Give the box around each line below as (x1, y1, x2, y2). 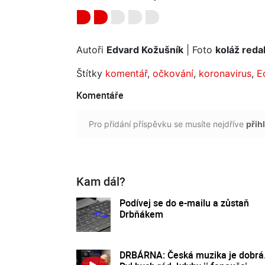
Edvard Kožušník (106, 43, 183, 56)
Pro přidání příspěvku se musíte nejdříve (89, 118, 246, 129)
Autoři (76, 43, 106, 56)
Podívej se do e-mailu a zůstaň (119, 196, 249, 209)
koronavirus (199, 67, 251, 79)
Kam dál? (76, 173, 125, 189)
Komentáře (76, 88, 124, 102)
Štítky (76, 67, 105, 79)
